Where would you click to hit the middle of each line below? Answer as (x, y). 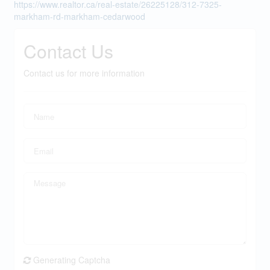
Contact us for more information (84, 73)
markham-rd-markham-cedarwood (79, 16)
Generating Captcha (71, 260)
